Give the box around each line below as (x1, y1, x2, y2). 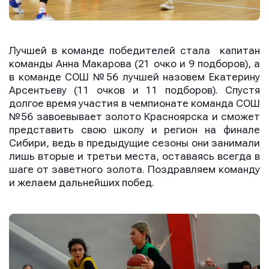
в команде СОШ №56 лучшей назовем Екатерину (9, 71, 260, 83)
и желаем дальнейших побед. (9, 177, 154, 189)
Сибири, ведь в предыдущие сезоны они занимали (9, 137, 260, 149)
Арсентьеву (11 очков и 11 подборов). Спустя (9, 84, 260, 96)
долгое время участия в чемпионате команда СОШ (9, 97, 260, 109)
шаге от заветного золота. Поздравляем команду (9, 163, 260, 175)
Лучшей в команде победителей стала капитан (9, 44, 260, 56)
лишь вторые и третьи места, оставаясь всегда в (9, 150, 260, 162)
